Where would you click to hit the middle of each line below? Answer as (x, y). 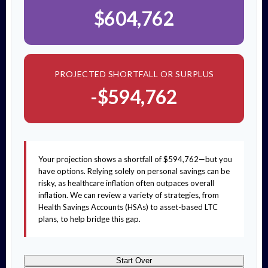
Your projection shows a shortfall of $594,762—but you (135, 159)
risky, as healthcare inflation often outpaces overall (126, 183)
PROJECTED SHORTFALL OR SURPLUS (134, 74)
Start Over (134, 261)
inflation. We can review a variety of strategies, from (129, 195)
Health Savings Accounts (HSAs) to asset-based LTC (128, 207)
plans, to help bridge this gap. (89, 219)
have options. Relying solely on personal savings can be (134, 171)
